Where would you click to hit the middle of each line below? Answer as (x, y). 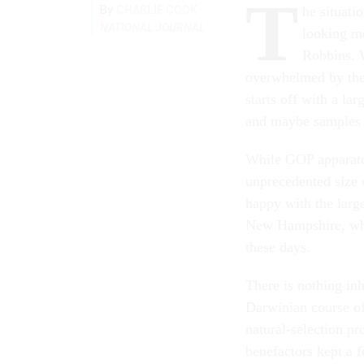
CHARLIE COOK (157, 9)
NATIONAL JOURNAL (152, 27)
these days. (278, 247)
